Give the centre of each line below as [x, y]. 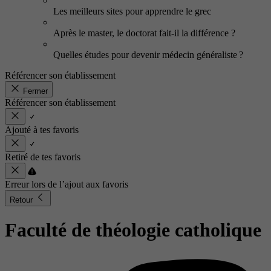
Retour [22, 200]
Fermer [35, 91]
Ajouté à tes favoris [42, 130]
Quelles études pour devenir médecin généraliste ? [148, 55]
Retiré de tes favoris [43, 157]
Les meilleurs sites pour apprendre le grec [132, 11]
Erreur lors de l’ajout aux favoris [67, 184]
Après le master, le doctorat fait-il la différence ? [144, 33]
